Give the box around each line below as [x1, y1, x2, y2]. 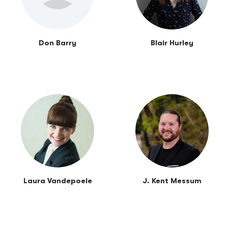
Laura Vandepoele [23, 177, 92, 186]
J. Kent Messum [142, 177, 202, 186]
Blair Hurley [151, 39, 194, 48]
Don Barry [39, 39, 77, 48]
